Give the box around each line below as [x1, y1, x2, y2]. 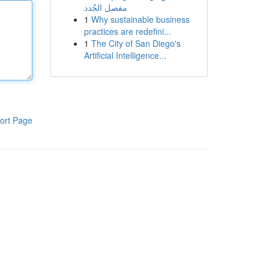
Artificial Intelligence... [83, 49, 166, 61]
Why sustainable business [91, 13, 190, 25]
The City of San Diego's [91, 37, 181, 49]
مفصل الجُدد [83, 1, 127, 13]
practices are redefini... [83, 25, 171, 37]
